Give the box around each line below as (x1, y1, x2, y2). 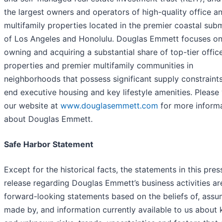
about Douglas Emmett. (4, 114, 93, 124)
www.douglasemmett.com (60, 101, 158, 111)
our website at (4, 101, 60, 111)
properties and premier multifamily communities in (4, 60, 193, 71)
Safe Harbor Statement (4, 139, 93, 150)
